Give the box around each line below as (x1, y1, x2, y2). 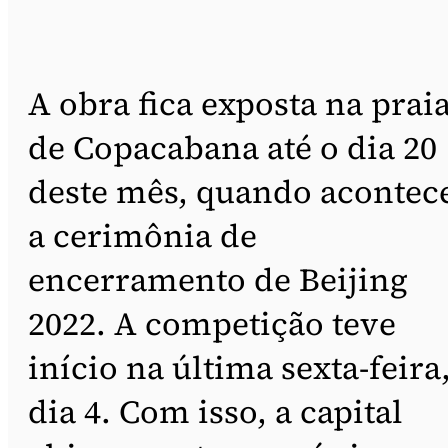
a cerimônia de (28, 214, 257, 259)
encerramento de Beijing (28, 258, 408, 303)
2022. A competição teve (28, 302, 396, 347)
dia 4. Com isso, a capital (28, 390, 403, 435)
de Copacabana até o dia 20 (28, 126, 437, 171)
